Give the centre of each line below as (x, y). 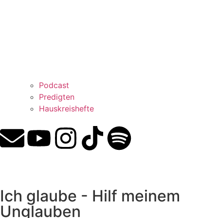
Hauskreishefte (66, 109)
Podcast (54, 85)
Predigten (57, 97)
